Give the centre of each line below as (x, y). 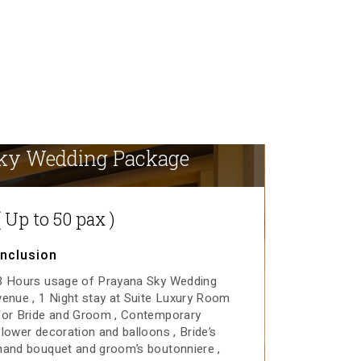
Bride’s (198, 332)
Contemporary (161, 315)
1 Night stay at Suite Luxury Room (135, 298)
